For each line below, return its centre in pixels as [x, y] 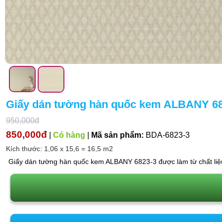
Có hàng [69, 135]
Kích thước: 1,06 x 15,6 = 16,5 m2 [59, 148]
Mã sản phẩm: [117, 135]
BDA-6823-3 [167, 135]
